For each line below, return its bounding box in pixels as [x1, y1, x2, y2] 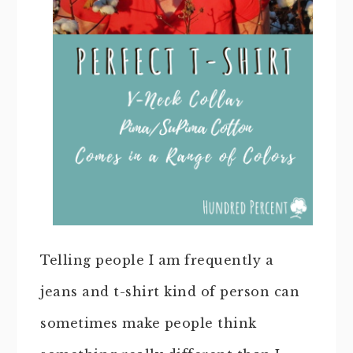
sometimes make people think [40, 314, 257, 331]
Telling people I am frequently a [40, 251, 273, 268]
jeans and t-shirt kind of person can [40, 283, 299, 299]
